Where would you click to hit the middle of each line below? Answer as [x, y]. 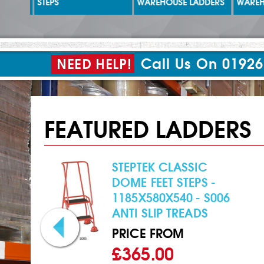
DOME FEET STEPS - [164, 183]
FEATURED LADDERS [148, 130]
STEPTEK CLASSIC [160, 167]
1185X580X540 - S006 [171, 198]
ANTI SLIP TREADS [160, 213]
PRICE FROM [148, 234]
